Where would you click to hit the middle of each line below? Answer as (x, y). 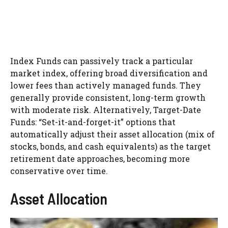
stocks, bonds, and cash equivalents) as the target (110, 147)
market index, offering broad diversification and (109, 73)
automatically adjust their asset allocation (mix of (112, 134)
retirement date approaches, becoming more (100, 159)
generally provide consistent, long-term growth (108, 98)
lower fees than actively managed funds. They (106, 85)
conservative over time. (59, 171)
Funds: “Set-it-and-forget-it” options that (93, 122)
